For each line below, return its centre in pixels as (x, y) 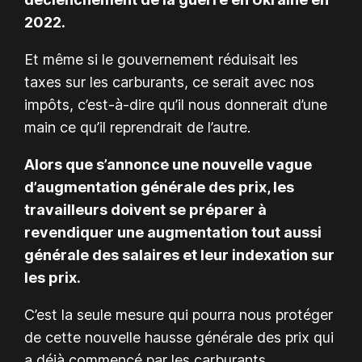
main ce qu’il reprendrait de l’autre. (138, 127)
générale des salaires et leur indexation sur (180, 255)
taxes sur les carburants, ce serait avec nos (170, 82)
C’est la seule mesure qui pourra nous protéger (179, 314)
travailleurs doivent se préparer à (146, 209)
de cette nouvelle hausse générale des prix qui (179, 337)
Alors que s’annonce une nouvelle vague (168, 164)
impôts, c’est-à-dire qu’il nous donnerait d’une (176, 104)
